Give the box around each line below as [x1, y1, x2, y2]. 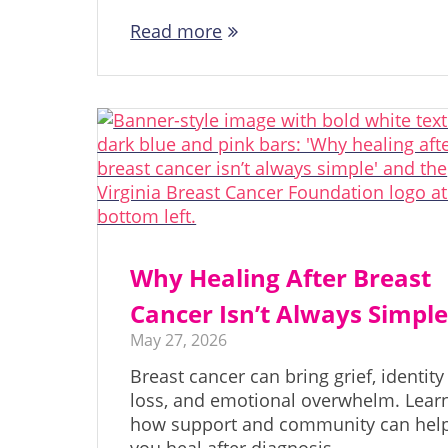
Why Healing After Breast [130, 261, 432, 295]
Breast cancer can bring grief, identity [130, 364, 445, 389]
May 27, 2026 [130, 329, 228, 352]
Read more [130, 19, 223, 44]
